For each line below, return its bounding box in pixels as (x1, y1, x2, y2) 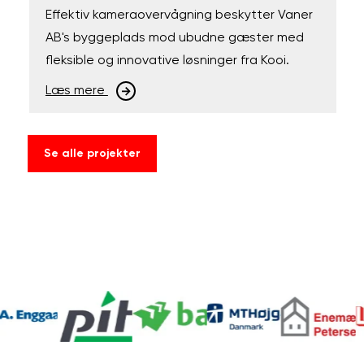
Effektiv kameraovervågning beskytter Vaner (45, 8, 313, 22)
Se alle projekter (44, 147, 141, 159)
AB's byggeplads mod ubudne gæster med (45, 31, 304, 45)
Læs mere (45, 84, 108, 97)
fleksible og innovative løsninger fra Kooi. (45, 54, 289, 67)
